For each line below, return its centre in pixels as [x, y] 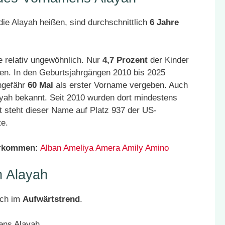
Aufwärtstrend [51, 199]
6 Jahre [164, 22]
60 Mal [40, 85]
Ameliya [78, 148]
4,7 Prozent [125, 60]
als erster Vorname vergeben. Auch [121, 85]
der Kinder [168, 60]
